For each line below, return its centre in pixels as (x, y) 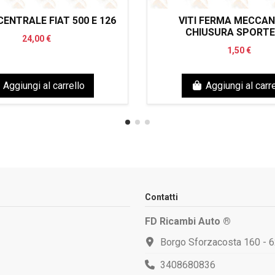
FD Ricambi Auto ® (188, 222)
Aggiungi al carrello (44, 85)
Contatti (161, 197)
